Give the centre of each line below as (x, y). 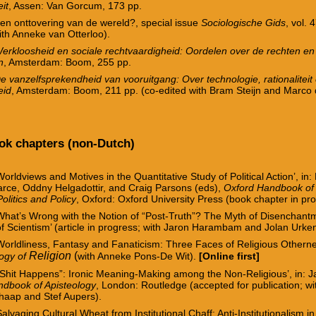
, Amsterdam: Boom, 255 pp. (68, 62)
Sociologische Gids (244, 22)
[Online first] (230, 256)
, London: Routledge (143, 285)
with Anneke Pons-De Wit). (137, 256)
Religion (50, 255)
